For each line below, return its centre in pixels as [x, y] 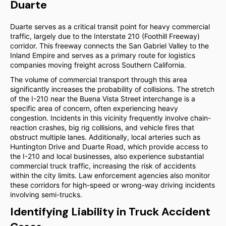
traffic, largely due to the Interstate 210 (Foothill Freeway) [105, 36]
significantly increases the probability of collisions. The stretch [112, 89]
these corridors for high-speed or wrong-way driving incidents [112, 185]
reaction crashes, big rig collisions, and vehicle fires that [102, 127]
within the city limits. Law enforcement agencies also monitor [110, 175]
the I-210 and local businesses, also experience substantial [107, 156]
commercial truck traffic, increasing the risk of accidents [103, 166]
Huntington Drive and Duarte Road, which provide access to [109, 147]
